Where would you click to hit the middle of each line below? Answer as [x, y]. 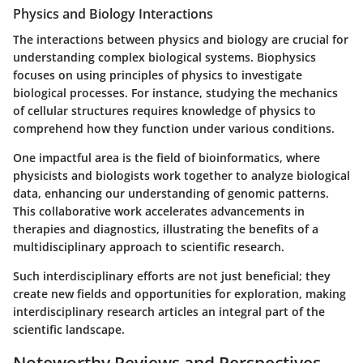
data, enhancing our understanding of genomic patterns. [171, 194]
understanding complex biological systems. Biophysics [164, 58]
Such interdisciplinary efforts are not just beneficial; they [172, 276]
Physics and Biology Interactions [113, 13]
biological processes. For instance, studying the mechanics [175, 93]
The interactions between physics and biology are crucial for [181, 40]
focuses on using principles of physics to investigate [158, 75]
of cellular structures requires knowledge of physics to [164, 111]
